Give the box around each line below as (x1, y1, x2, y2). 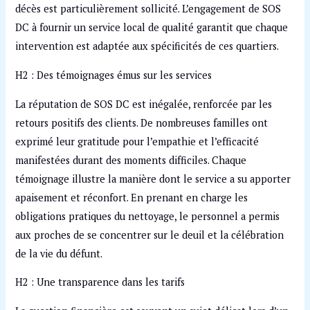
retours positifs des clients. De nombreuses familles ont (15, 116, 268, 129)
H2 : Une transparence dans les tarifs (15, 275, 185, 289)
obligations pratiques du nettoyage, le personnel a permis (15, 209, 280, 223)
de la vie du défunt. (15, 246, 103, 260)
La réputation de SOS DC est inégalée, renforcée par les (15, 97, 273, 111)
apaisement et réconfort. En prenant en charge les (15, 190, 248, 204)
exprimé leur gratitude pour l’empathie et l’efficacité (15, 134, 259, 148)
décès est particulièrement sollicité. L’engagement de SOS (15, 2, 282, 16)
